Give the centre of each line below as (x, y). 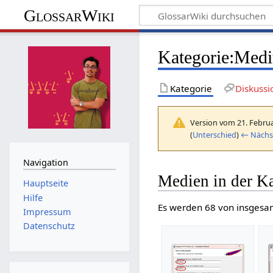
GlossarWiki (69, 15)
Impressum (47, 211)
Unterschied (215, 134)
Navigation (45, 162)
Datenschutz (49, 226)
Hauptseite (45, 183)
